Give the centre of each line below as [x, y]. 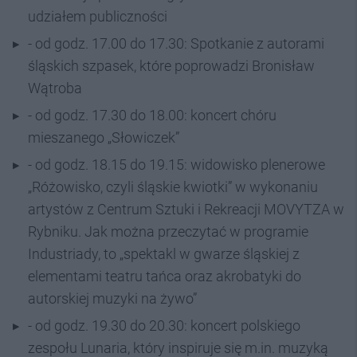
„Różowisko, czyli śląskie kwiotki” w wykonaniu [173, 186]
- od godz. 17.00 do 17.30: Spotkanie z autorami [176, 43]
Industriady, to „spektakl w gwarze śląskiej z [164, 253]
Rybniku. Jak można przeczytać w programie [168, 231]
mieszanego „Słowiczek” [104, 137]
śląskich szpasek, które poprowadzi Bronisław [171, 65]
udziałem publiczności [98, 16]
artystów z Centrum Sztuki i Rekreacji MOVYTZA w [186, 209]
